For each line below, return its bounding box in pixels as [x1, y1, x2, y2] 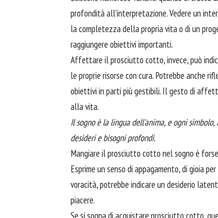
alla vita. [71, 100, 99, 112]
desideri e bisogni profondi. [71, 131, 155, 144]
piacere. [71, 194, 95, 206]
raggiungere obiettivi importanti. [71, 38, 173, 50]
